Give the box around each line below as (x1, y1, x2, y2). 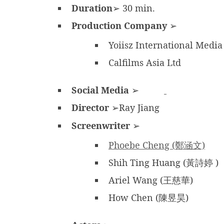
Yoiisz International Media (108, 39, 222, 51)
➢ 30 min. (112, 2, 155, 14)
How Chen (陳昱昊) (108, 191, 188, 203)
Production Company (71, 19, 167, 32)
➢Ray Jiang (109, 101, 162, 114)
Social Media (71, 84, 129, 96)
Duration (71, 2, 112, 14)
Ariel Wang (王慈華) (108, 173, 193, 186)
